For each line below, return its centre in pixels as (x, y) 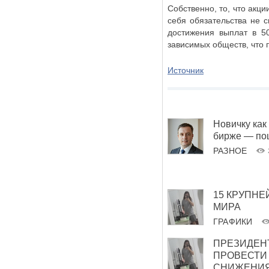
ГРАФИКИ (233, 222)
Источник (186, 70)
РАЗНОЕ (230, 151)
